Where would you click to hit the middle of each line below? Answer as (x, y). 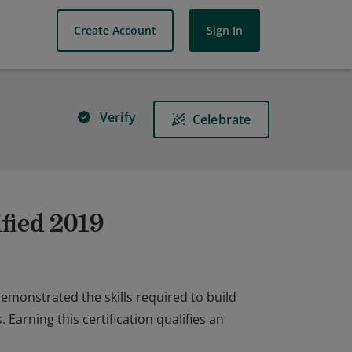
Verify (117, 117)
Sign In (225, 30)
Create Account (115, 30)
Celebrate (222, 119)
